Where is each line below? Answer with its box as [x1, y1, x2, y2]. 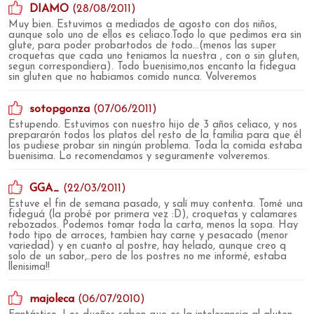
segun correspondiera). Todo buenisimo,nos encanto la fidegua [8, 61, 296, 72]
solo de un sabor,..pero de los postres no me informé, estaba [8, 251, 287, 262]
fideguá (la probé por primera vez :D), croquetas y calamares [8, 209, 297, 220]
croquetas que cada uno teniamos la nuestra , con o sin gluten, [8, 50, 299, 62]
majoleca [29, 293, 74, 305]
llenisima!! [8, 261, 50, 273]
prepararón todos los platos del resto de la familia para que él [8, 130, 301, 141]
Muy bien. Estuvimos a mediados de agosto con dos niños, [8, 19, 277, 30]
